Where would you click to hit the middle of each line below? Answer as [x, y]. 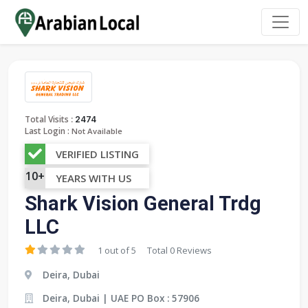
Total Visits [47, 119]
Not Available [97, 131]
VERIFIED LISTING [97, 154]
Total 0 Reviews [179, 250]
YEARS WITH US [93, 178]
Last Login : [47, 131]
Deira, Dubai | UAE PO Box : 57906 [121, 298]
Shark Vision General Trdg [143, 203]
